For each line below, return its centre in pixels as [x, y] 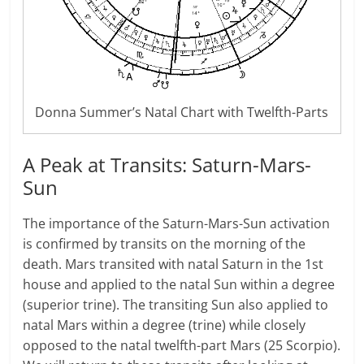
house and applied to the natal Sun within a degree [179, 285]
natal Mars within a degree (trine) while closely [165, 325]
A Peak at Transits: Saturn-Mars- [167, 165]
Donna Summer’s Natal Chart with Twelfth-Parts [182, 113]
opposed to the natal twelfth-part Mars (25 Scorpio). [182, 346]
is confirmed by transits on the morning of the [165, 244]
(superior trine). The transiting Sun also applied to [176, 305]
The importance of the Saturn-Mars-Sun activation [177, 224]
